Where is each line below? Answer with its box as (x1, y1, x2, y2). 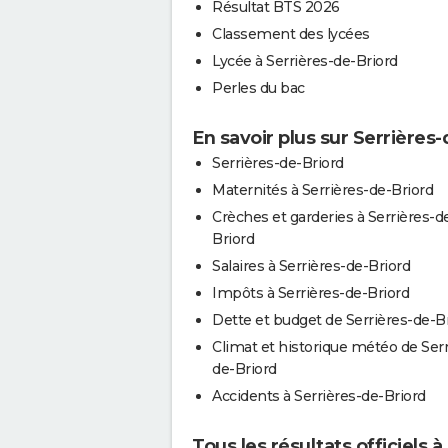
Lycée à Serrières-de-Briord (212, 51, 398, 70)
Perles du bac (212, 78, 305, 97)
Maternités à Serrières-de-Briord (212, 180, 433, 199)
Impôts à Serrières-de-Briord (212, 283, 409, 302)
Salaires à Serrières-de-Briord (212, 256, 410, 275)
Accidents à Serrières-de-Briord (212, 386, 426, 405)
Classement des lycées (212, 24, 370, 43)
